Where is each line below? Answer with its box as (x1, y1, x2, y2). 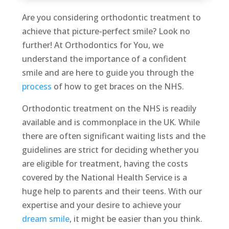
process (21, 81, 52, 93)
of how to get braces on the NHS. (51, 81, 184, 93)
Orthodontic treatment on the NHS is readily (21, 103, 196, 114)
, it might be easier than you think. (69, 213, 202, 225)
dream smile (21, 213, 70, 225)
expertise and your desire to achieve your (21, 199, 181, 211)
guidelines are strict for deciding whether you (21, 144, 199, 156)
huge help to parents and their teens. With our (21, 186, 202, 197)
